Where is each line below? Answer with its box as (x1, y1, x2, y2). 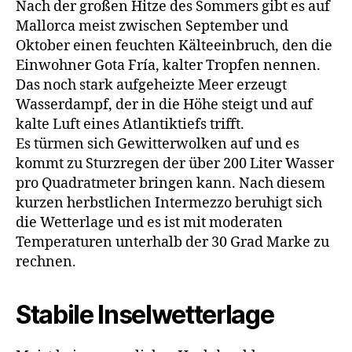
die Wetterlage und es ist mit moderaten (16, 213, 283, 232)
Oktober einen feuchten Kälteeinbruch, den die (16, 36, 332, 55)
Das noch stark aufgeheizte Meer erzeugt (16, 75, 287, 94)
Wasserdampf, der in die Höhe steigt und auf (16, 95, 313, 114)
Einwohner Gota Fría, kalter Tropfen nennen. (16, 56, 321, 75)
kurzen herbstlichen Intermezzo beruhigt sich (16, 193, 322, 212)
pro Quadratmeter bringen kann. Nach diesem (16, 174, 325, 192)
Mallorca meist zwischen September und (16, 16, 288, 35)
